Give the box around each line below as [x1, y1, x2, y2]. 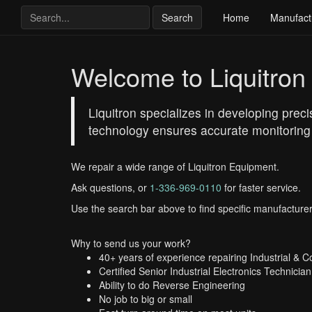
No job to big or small [99, 292, 192, 306]
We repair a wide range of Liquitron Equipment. [71, 159, 279, 173]
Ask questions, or [71, 180, 150, 194]
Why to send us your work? [71, 236, 191, 250]
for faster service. [221, 180, 301, 194]
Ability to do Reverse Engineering [99, 278, 245, 292]
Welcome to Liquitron [71, 58, 306, 94]
